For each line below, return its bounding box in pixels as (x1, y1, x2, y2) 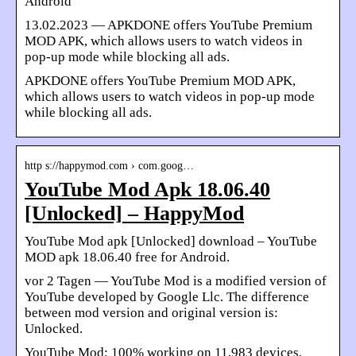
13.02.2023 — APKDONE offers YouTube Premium (25, 17, 312, 33)
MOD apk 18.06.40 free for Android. (25, 250, 230, 265)
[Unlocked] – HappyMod (25, 202, 244, 226)
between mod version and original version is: (25, 305, 278, 321)
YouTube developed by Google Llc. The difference (25, 289, 309, 305)
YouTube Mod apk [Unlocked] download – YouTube (25, 234, 317, 250)
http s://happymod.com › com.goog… (25, 160, 194, 172)
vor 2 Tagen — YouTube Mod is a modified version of (25, 273, 327, 289)
